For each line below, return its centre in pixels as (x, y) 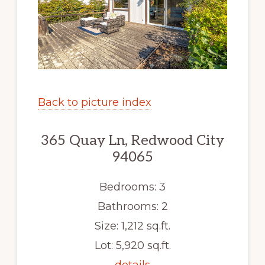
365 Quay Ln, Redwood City (132, 140)
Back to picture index (94, 102)
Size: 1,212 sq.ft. (132, 226)
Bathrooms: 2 (132, 206)
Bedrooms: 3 (132, 187)
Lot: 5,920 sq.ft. (132, 245)
